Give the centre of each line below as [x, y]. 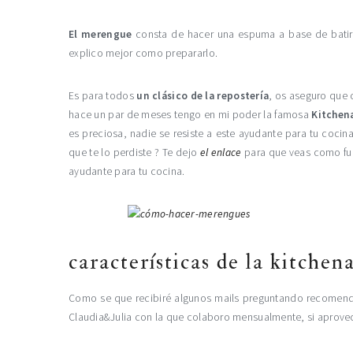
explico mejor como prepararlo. [143, 53]
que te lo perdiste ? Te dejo [134, 152]
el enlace [221, 152]
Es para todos [103, 96]
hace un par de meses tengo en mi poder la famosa [190, 115]
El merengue [100, 34]
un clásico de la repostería [203, 96]
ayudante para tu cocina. [127, 171]
